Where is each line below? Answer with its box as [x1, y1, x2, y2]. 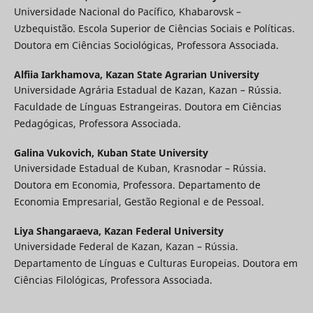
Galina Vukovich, [13, 145, 97, 159]
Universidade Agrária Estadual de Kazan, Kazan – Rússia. [13, 82, 282, 96]
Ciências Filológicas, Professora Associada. [13, 272, 212, 286]
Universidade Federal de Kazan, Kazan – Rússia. [13, 239, 238, 253]
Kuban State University [96, 145, 208, 159]
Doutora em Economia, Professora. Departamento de [13, 177, 261, 191]
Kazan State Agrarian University [105, 67, 259, 81]
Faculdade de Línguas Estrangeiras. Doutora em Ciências [13, 99, 282, 113]
